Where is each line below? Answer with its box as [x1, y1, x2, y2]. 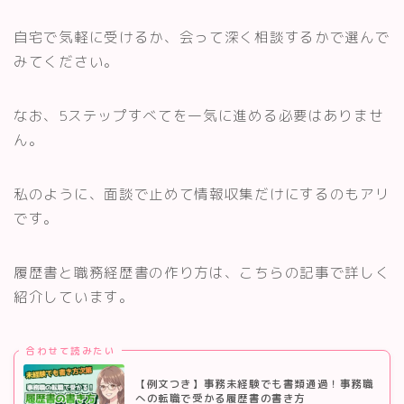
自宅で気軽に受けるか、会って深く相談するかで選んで [14, 27, 390, 48]
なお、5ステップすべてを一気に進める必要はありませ [14, 106, 384, 126]
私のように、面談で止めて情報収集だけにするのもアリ [14, 184, 390, 205]
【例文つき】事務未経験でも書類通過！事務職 [135, 377, 374, 392]
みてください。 [14, 51, 119, 72]
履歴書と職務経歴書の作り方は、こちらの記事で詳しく [14, 262, 390, 283]
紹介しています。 [14, 287, 134, 308]
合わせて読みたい [25, 344, 115, 357]
